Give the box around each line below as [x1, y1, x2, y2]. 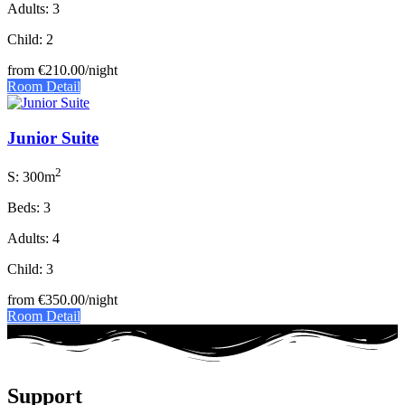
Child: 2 [7, 32, 53, 48]
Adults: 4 [7, 230, 60, 246]
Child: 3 [7, 260, 53, 277]
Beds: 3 [7, 199, 51, 215]
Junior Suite [7, 127, 99, 147]
